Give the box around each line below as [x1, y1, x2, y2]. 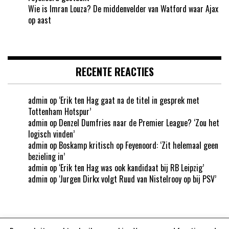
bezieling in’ [28, 150, 65, 163]
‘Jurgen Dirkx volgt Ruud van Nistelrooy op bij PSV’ [59, 173, 216, 186]
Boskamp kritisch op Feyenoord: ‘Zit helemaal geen [59, 139, 218, 152]
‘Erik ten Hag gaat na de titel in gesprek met [59, 94, 199, 107]
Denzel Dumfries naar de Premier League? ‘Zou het [59, 117, 219, 129]
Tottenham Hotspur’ [28, 105, 91, 118]
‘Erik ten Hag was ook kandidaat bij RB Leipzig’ [59, 162, 204, 174]
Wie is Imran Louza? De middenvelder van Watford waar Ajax [28, 3, 218, 15]
